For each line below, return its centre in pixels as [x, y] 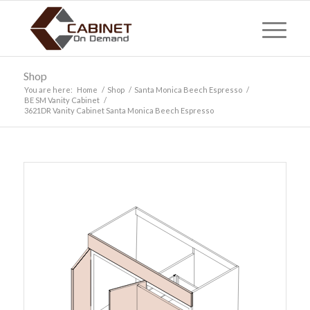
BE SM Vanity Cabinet [62, 100]
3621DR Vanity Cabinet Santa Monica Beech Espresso [119, 110]
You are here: [48, 90]
